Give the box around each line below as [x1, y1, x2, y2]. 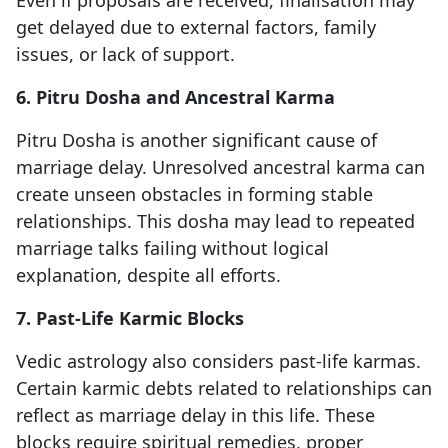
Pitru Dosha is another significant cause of [16, 128, 377, 153]
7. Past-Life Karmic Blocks [16, 306, 244, 331]
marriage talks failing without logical [16, 236, 329, 261]
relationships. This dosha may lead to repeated [16, 209, 415, 234]
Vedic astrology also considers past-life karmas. [16, 349, 421, 374]
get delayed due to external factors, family [16, 15, 376, 40]
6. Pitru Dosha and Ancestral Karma [16, 85, 335, 110]
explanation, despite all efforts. [16, 263, 281, 288]
